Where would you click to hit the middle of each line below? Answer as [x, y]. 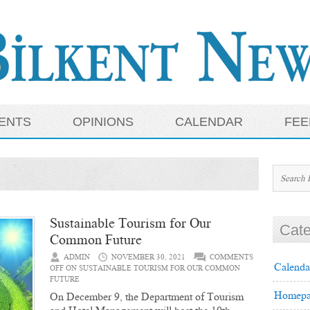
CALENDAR [209, 122]
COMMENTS [231, 257]
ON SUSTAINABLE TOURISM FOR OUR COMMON [152, 268]
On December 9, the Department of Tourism [147, 297]
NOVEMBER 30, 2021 [148, 257]
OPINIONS [103, 122]
